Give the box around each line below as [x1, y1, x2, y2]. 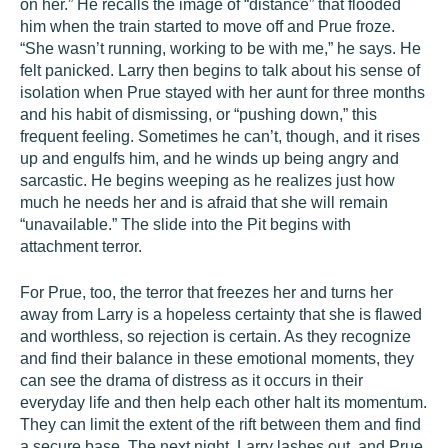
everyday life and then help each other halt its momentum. [20, 394, 427, 411]
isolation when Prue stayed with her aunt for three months [20, 84, 425, 101]
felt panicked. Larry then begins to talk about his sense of [20, 62, 420, 79]
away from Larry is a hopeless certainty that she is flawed [20, 306, 422, 323]
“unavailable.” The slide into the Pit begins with [20, 216, 351, 233]
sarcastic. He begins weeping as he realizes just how [20, 172, 395, 189]
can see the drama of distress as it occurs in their [20, 372, 363, 389]
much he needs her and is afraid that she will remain [20, 194, 388, 211]
